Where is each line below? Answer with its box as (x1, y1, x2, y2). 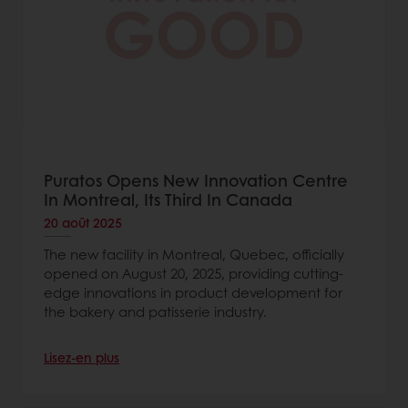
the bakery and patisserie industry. (44, 301, 267, 322)
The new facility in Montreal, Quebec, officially (44, 244, 344, 265)
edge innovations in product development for (44, 282, 342, 303)
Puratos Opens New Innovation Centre (44, 168, 348, 193)
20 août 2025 (44, 213, 122, 232)
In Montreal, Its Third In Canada (44, 188, 292, 212)
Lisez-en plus (44, 348, 119, 367)
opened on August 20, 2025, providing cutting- (44, 263, 343, 284)
